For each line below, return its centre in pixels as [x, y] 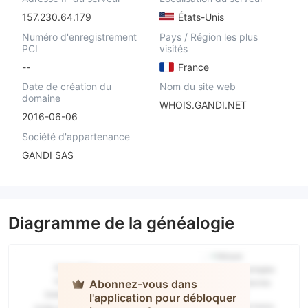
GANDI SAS [48, 155]
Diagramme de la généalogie [121, 223]
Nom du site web [197, 87]
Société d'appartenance [76, 137]
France [192, 67]
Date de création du [67, 87]
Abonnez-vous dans [143, 284]
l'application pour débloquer [163, 297]
